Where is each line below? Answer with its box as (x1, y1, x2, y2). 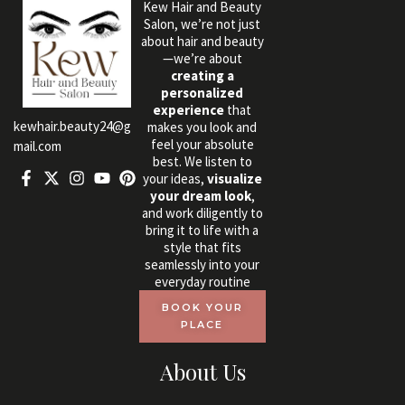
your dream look (149, 187, 251, 205)
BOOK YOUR (161, 301, 243, 315)
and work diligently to (141, 204, 263, 222)
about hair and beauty (140, 33, 264, 51)
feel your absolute (150, 136, 254, 154)
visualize (206, 170, 262, 188)
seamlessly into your (145, 256, 260, 274)
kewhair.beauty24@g (14, 117, 131, 135)
